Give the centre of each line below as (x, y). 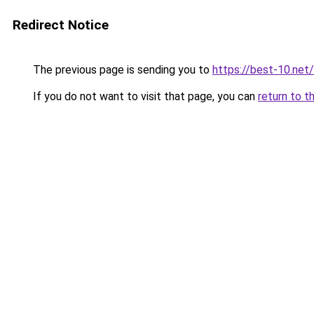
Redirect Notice (61, 25)
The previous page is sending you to (121, 70)
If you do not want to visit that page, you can (144, 96)
